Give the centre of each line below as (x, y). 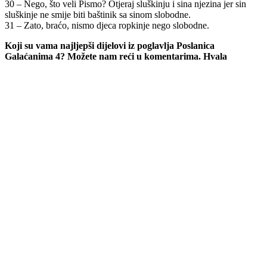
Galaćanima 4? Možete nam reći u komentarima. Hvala (116, 56)
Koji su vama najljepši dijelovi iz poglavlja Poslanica (110, 45)
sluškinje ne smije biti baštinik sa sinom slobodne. (98, 14)
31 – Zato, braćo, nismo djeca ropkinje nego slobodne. (107, 25)
